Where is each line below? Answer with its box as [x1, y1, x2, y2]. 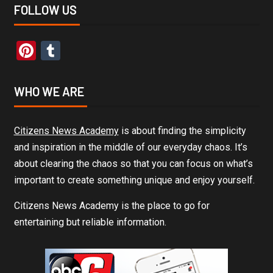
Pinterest [35, 39, 112, 63]
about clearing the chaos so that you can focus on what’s [13, 158, 253, 170]
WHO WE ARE [13, 84, 84, 99]
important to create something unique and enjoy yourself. [13, 174, 255, 186]
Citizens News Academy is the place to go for [13, 200, 210, 212]
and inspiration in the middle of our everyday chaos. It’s [13, 141, 247, 154]
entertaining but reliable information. [13, 216, 166, 229]
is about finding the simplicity [118, 125, 246, 137]
